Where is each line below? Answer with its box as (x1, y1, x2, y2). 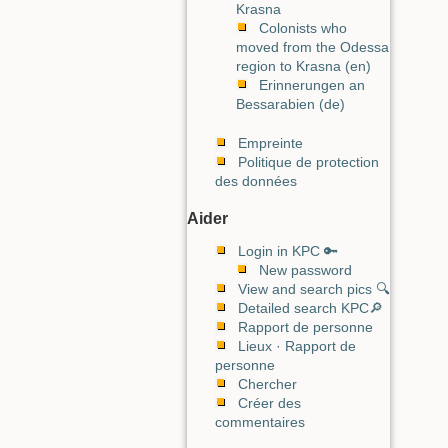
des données (215, 172, 297, 189)
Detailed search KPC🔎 (238, 300, 383, 317)
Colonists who (259, 20, 347, 36)
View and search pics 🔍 (238, 281, 390, 298)
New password (259, 262, 352, 279)
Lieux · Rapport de (238, 338, 356, 355)
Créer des (238, 395, 301, 412)
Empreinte (238, 134, 303, 151)
